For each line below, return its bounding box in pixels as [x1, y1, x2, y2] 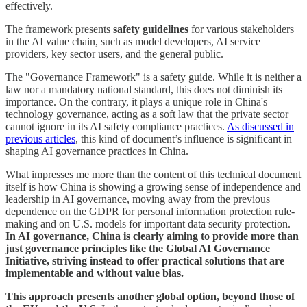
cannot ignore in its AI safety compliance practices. [5, 120, 227, 132]
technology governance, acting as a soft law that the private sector [5, 108, 288, 120]
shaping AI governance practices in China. [5, 145, 188, 157]
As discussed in [227, 120, 294, 132]
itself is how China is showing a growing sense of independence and [5, 180, 301, 193]
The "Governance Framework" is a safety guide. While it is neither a [5, 71, 302, 83]
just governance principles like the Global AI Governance [5, 242, 270, 254]
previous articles [5, 132, 75, 145]
